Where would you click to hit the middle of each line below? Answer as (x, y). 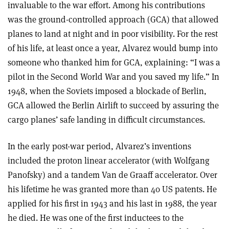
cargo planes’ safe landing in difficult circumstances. (106, 120)
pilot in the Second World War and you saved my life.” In (113, 77)
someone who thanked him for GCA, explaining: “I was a (114, 62)
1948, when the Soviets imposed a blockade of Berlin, (107, 91)
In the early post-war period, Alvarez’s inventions (99, 146)
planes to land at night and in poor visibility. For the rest (113, 34)
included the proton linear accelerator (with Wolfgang (109, 161)
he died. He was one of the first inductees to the (96, 218)
